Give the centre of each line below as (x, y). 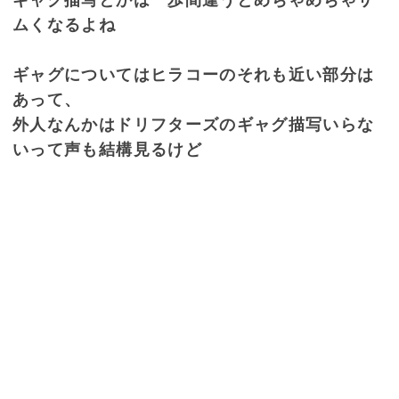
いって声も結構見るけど (107, 149)
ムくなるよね (65, 24)
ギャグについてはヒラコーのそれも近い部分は (194, 74)
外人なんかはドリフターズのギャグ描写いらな (194, 124)
